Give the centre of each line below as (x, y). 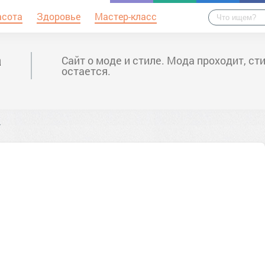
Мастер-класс (126, 16)
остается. (86, 71)
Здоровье (59, 16)
